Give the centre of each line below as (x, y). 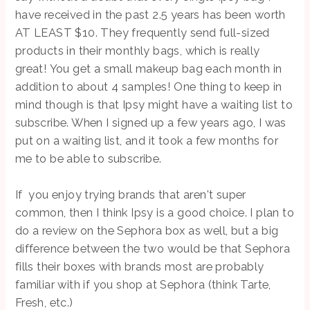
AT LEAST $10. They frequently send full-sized (142, 33)
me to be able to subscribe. (90, 159)
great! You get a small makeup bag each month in (148, 69)
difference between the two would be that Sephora (153, 249)
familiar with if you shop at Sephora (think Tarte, (143, 285)
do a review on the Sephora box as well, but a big (147, 231)
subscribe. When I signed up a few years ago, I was (151, 123)
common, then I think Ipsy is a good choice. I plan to (155, 213)
